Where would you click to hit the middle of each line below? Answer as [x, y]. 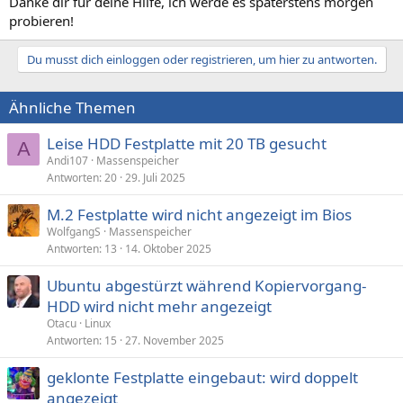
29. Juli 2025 [155, 177]
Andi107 [67, 160]
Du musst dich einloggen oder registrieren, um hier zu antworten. [201, 59]
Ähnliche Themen [72, 107]
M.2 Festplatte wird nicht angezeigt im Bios [199, 214]
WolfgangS [74, 231]
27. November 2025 [175, 340]
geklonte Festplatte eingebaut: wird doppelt [202, 377]
